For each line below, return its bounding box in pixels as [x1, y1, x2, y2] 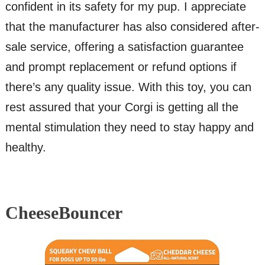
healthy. [5, 140, 46, 154]
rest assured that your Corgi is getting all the [5, 100, 238, 114]
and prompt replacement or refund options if [5, 60, 237, 73]
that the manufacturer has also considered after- [5, 20, 260, 33]
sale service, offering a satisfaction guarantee [5, 40, 244, 53]
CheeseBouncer [5, 202, 122, 222]
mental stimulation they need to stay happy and [5, 120, 254, 134]
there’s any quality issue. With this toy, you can [5, 80, 251, 93]
